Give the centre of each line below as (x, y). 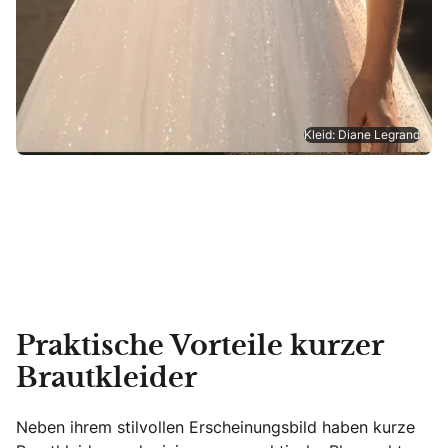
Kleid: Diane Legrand (362, 134)
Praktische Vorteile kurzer (200, 346)
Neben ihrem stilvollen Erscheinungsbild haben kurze (215, 426)
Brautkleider (106, 378)
